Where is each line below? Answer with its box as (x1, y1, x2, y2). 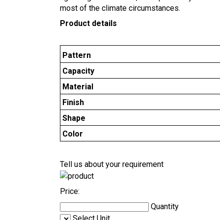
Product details (60, 18, 117, 28)
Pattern (62, 50, 91, 60)
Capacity (62, 66, 94, 76)
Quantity (151, 202, 179, 212)
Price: (60, 187, 80, 196)
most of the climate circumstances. (60, 3, 182, 13)
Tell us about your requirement (60, 160, 164, 169)
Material (62, 82, 93, 91)
